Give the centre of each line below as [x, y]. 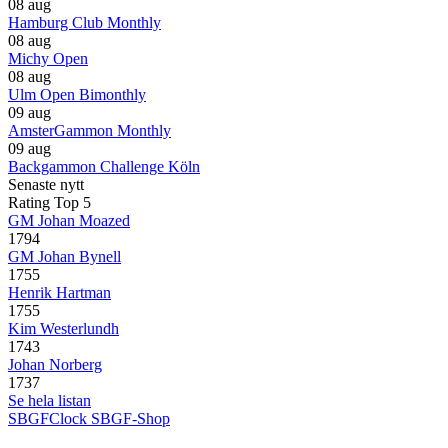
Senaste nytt [46, 184]
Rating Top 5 [49, 202]
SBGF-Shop [130, 418]
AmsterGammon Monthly [89, 130]
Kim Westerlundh [63, 328]
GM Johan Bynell [64, 256]
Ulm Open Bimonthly [77, 94]
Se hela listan [49, 400]
